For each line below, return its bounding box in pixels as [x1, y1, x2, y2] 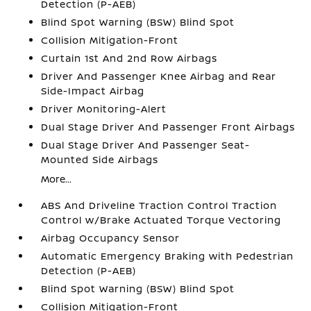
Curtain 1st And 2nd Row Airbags [41, 51, 218, 65]
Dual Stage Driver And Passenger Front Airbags [41, 120, 296, 133]
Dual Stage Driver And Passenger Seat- [41, 138, 251, 151]
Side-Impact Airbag [41, 84, 145, 97]
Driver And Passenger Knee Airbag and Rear [41, 69, 277, 83]
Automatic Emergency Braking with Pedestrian [41, 249, 294, 262]
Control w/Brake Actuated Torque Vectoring [41, 213, 282, 226]
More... [41, 172, 72, 185]
